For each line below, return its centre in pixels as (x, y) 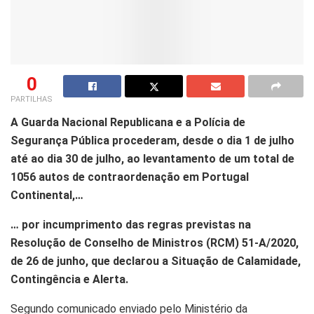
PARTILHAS (32, 99)
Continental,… (47, 195)
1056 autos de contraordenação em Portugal (130, 177)
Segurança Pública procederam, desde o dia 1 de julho (152, 140)
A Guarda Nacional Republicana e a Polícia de (128, 122)
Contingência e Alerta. (69, 279)
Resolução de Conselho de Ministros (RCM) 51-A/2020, (155, 243)
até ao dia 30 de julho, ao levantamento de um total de (152, 158)
